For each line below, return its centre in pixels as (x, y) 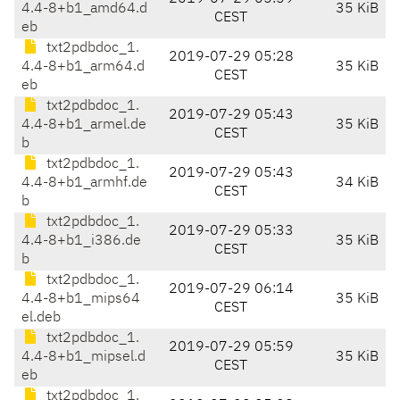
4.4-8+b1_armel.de (84, 125)
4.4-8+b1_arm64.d (83, 67)
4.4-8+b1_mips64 (81, 300)
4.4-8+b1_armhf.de (84, 183)
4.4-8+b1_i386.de (81, 242)
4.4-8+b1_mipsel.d (83, 358)
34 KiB (357, 183)
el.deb (41, 318)
